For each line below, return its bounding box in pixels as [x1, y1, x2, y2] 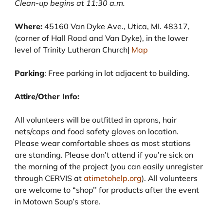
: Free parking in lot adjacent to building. [44, 68, 190, 78]
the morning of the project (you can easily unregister [15, 161, 203, 171]
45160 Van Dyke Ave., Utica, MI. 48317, [42, 21, 190, 31]
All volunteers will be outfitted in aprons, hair [15, 114, 177, 125]
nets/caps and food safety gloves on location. [15, 126, 179, 136]
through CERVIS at [15, 173, 84, 183]
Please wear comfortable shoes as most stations [15, 138, 191, 148]
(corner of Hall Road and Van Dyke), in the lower [15, 33, 188, 43]
